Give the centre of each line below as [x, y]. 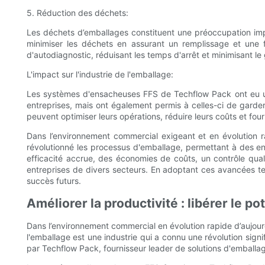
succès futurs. [54, 181]
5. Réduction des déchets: [77, 13]
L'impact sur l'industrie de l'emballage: [100, 75]
